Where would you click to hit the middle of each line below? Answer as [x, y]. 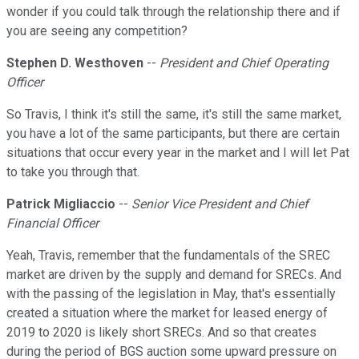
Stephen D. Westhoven [75, 63]
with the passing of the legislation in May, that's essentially [171, 294]
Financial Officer [52, 224]
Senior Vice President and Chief [220, 204]
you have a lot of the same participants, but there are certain [173, 134]
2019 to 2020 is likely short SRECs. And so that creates [161, 333]
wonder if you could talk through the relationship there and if [173, 12]
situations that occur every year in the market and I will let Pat [178, 153]
